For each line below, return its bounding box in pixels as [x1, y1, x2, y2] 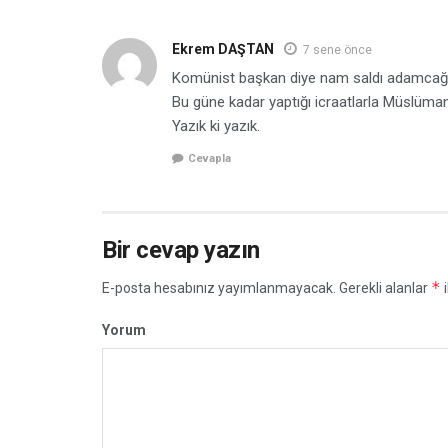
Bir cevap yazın [102, 236, 260, 265]
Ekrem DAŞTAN [172, 40, 274, 57]
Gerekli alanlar [336, 280, 431, 297]
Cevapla [188, 152, 231, 166]
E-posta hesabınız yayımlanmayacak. [102, 280, 336, 297]
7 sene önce [303, 42, 372, 57]
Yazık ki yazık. [172, 116, 260, 135]
